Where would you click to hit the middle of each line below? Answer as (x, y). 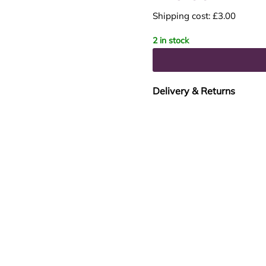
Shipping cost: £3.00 (194, 15)
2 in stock (171, 40)
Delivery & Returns (194, 91)
